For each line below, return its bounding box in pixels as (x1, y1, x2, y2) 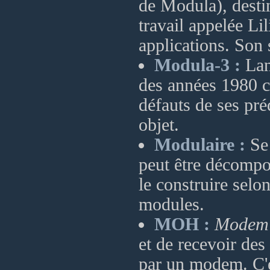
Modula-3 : (154, 55, 240, 75)
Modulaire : (154, 135, 245, 154)
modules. (139, 195, 204, 214)
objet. (139, 115, 179, 134)
